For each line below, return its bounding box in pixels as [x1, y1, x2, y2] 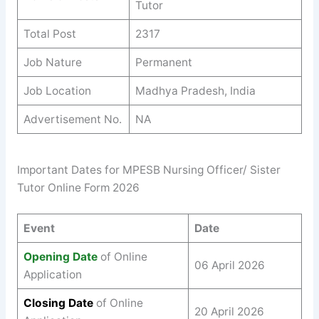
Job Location [23, 83, 91, 98]
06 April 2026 [194, 258, 265, 272]
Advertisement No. [23, 112, 122, 126]
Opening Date [23, 249, 98, 263]
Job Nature [23, 55, 82, 69]
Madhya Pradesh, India [135, 83, 256, 98]
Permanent [135, 55, 192, 69]
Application [23, 267, 82, 281]
